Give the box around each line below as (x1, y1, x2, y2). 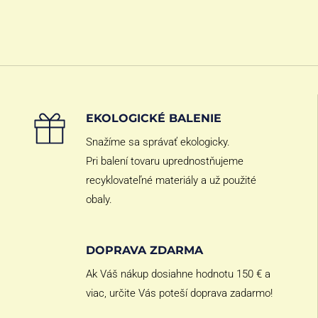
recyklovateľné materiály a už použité (86, 173, 256, 187)
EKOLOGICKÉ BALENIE (86, 111, 221, 125)
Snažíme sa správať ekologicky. (86, 135, 230, 148)
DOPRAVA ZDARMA (86, 243, 203, 257)
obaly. (86, 192, 112, 206)
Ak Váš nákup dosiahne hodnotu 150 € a (86, 267, 270, 280)
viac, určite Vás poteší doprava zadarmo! (86, 286, 273, 300)
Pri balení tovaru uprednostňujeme (86, 154, 243, 168)
